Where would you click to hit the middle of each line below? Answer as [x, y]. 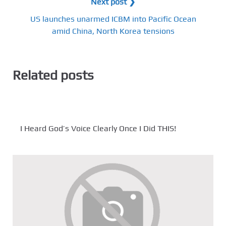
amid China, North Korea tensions [113, 31]
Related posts [53, 75]
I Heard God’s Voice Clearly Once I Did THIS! [98, 129]
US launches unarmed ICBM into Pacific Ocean [113, 19]
